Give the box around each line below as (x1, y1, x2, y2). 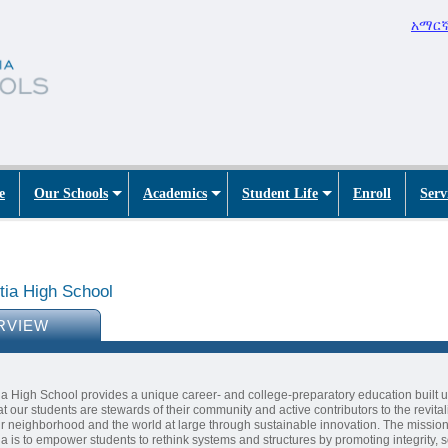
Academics (143, 185, 207, 201)
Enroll (353, 185, 391, 201)
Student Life (242, 185, 318, 201)
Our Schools (34, 185, 108, 201)
